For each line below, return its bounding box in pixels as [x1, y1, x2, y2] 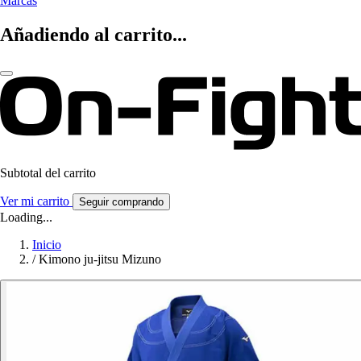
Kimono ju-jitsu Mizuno [39, 252, 161, 267]
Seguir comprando [79, 196, 164, 209]
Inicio [32, 238, 61, 252]
